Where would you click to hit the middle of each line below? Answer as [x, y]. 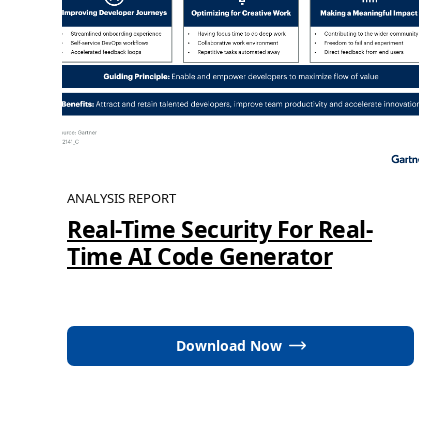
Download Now [228, 345]
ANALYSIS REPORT [121, 197]
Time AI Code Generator [199, 255]
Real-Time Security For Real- [219, 228]
